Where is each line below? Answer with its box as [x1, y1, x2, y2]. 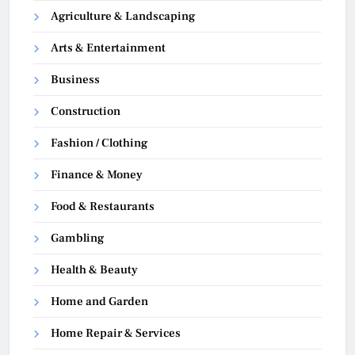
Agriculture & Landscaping [51, 9, 195, 25]
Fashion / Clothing [51, 136, 147, 151]
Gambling [51, 231, 104, 246]
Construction [51, 104, 120, 120]
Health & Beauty [51, 262, 138, 278]
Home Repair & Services [51, 326, 181, 342]
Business [51, 72, 100, 88]
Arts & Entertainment [51, 40, 166, 56]
